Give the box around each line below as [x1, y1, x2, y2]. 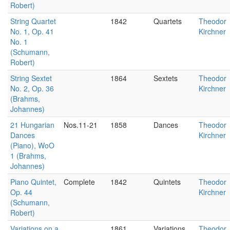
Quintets [154, 177, 181, 187]
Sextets [154, 73, 178, 83]
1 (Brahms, [10, 150, 46, 161]
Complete [64, 177, 95, 187]
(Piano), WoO [10, 140, 54, 150]
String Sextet [10, 73, 52, 83]
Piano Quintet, [10, 177, 56, 187]
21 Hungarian [10, 120, 54, 130]
